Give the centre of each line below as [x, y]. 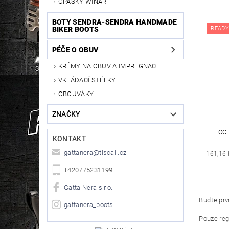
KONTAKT [70, 139]
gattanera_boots [88, 204]
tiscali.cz [113, 152]
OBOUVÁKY [76, 94]
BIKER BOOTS [75, 29]
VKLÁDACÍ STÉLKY [87, 80]
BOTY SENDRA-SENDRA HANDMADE [114, 22]
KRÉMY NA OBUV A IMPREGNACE [109, 66]
